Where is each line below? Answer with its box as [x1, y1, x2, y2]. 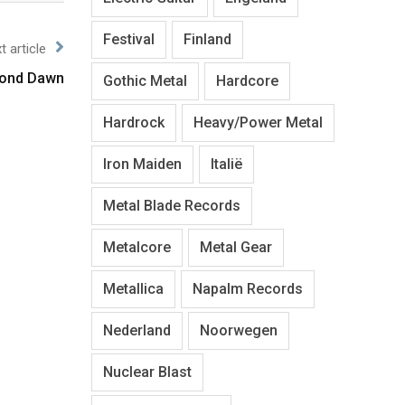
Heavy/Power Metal [193, 113, 323, 131]
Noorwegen [200, 321, 278, 339]
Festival [103, 30, 155, 48]
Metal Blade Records [103, 196, 240, 214]
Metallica [103, 279, 164, 297]
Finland [184, 30, 231, 48]
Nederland [103, 321, 171, 339]
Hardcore [216, 71, 278, 89]
